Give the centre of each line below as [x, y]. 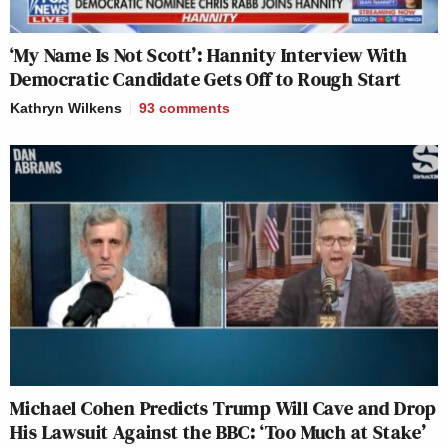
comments [194, 107]
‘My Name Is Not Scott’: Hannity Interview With [209, 54]
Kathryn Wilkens [66, 107]
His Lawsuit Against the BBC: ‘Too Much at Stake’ [218, 431]
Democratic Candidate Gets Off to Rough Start [206, 78]
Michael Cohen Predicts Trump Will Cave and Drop [223, 407]
